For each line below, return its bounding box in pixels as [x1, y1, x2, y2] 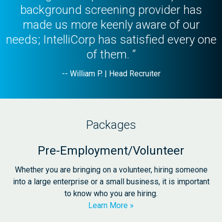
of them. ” [86, 47, 136, 61]
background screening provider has [20, 2, 202, 17]
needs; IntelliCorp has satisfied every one [5, 32, 217, 47]
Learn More [88, 200, 128, 210]
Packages [86, 117, 136, 132]
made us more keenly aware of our [22, 17, 200, 32]
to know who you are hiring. [64, 188, 158, 198]
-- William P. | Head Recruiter [61, 68, 161, 78]
